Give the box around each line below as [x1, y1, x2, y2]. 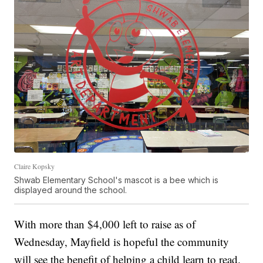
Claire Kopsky [14, 161, 55, 171]
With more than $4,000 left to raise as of [14, 217, 196, 232]
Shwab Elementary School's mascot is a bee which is [14, 175, 219, 186]
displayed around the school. [14, 185, 127, 195]
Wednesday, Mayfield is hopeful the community [14, 234, 230, 249]
